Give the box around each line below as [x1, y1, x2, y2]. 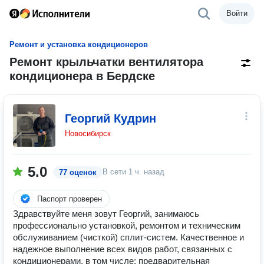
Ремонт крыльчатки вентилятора [9, 55, 203, 68]
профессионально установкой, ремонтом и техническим [13, 220, 240, 230]
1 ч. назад [128, 167, 164, 176]
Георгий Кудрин [65, 112, 156, 125]
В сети [103, 167, 128, 176]
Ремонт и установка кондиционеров [9, 40, 148, 49]
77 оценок [59, 168, 97, 177]
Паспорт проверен [37, 194, 102, 203]
